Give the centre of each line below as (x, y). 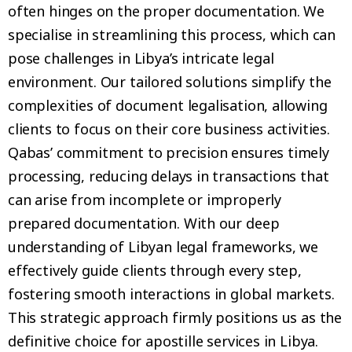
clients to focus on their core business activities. (169, 128)
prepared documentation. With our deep (144, 223)
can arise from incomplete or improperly (145, 199)
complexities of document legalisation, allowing (168, 105)
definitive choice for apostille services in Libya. (163, 341)
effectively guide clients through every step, (155, 270)
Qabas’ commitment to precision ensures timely (169, 152)
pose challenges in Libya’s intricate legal (141, 58)
